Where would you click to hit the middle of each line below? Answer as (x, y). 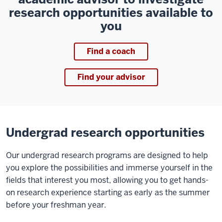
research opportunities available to (111, 13)
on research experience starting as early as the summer (108, 193)
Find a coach (111, 52)
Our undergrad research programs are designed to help (107, 156)
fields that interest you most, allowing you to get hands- (107, 180)
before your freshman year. (56, 205)
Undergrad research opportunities (105, 133)
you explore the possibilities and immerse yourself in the (109, 168)
